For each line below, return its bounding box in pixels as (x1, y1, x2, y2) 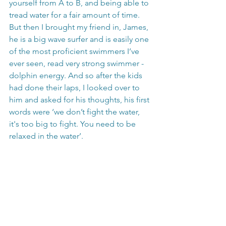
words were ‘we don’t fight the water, (9, 107, 142, 117)
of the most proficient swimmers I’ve (9, 46, 141, 56)
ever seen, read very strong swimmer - (9, 59, 146, 68)
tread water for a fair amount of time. (9, 10, 142, 20)
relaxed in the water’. (9, 131, 85, 141)
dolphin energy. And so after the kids (9, 71, 144, 80)
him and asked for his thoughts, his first (9, 95, 151, 104)
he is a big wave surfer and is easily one (9, 34, 151, 44)
